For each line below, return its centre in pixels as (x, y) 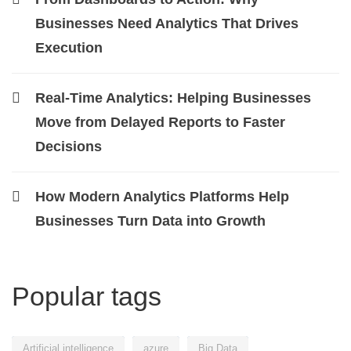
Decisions (69, 147)
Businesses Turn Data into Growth (150, 221)
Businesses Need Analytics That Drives (167, 24)
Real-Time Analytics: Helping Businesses (173, 98)
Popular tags (87, 296)
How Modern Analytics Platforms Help (162, 197)
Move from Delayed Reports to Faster (160, 122)
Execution (69, 48)
